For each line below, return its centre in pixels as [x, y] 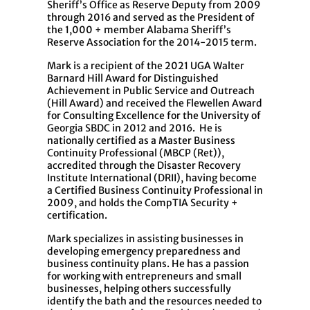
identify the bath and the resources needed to [154, 301]
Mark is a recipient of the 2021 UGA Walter [146, 66]
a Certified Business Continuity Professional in [155, 191]
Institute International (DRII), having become [152, 178]
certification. [77, 216]
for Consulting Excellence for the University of [154, 116]
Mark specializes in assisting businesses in [145, 239]
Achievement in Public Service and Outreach [151, 91]
